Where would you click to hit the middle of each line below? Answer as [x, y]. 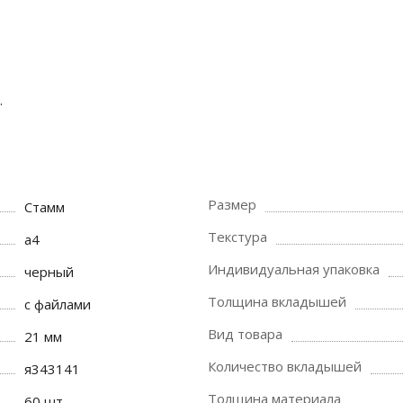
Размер [232, 204]
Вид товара [245, 334]
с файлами [58, 304]
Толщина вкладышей [277, 301]
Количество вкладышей [285, 366]
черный [49, 272]
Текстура [237, 237]
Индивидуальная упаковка [294, 269]
